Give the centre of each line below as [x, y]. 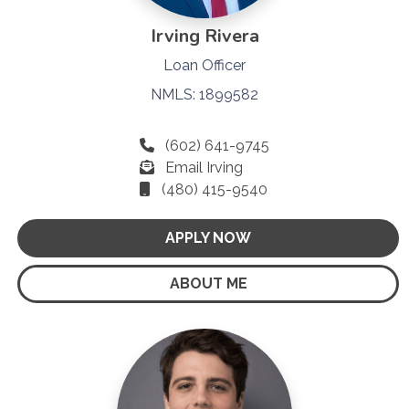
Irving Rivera [204, 36]
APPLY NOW [208, 237]
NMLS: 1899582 [204, 94]
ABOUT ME [208, 283]
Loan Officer [204, 65]
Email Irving [204, 167]
